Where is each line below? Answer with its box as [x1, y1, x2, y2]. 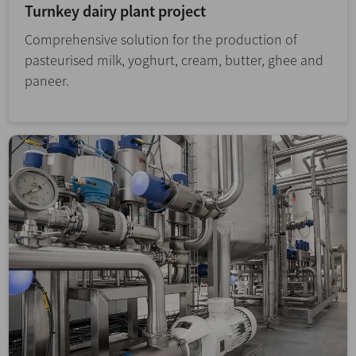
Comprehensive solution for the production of [25, 30, 297, 49]
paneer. [25, 72, 69, 91]
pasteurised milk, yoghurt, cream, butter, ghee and [25, 51, 323, 70]
